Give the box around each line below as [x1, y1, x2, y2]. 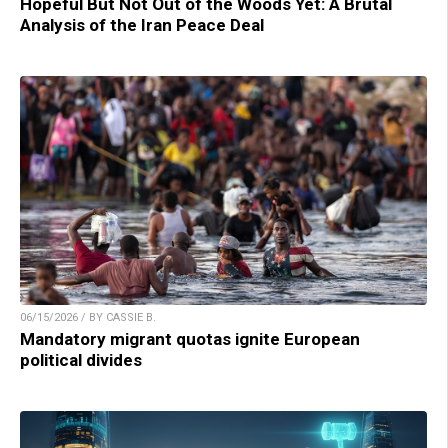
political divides [20, 349, 142, 370]
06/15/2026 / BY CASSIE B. [20, 310, 156, 324]
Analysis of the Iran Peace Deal [20, 15, 264, 36]
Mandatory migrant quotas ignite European [20, 328, 360, 349]
